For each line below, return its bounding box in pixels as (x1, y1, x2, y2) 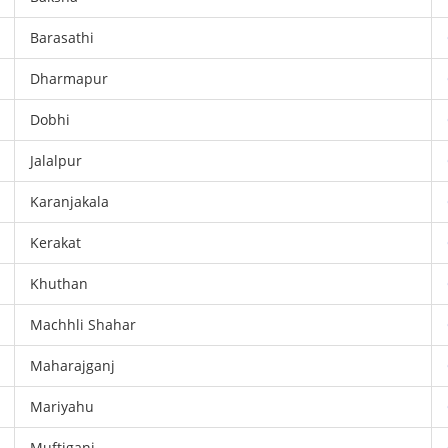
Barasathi (30, 28, 95, 47)
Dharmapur (30, 69, 109, 88)
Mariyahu (30, 397, 95, 416)
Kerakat (30, 233, 82, 252)
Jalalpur (30, 151, 83, 170)
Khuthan (30, 274, 89, 293)
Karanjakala (30, 192, 110, 211)
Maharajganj (30, 356, 116, 375)
